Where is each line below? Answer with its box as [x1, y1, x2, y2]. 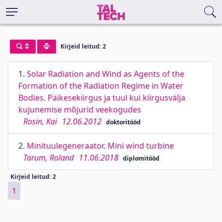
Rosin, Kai [23, 116, 57, 127]
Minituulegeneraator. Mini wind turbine [27, 140, 174, 151]
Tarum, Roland [23, 152, 74, 163]
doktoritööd [106, 118, 141, 126]
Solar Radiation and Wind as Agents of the [27, 68, 184, 79]
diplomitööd [122, 154, 160, 163]
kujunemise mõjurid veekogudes [18, 104, 141, 115]
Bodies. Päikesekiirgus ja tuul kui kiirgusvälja [18, 92, 185, 103]
